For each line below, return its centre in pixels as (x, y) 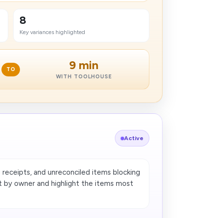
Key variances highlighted (53, 32)
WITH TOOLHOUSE (84, 77)
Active (134, 138)
